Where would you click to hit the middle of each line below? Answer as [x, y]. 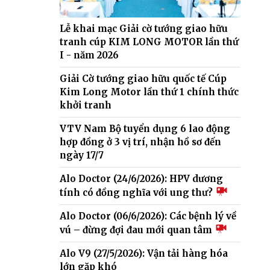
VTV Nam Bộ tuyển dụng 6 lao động [145, 128]
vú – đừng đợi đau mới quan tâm [137, 230]
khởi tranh [86, 105]
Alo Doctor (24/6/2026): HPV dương [141, 178]
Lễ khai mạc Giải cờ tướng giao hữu [144, 28]
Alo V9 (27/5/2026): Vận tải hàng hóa [144, 253]
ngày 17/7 [82, 155]
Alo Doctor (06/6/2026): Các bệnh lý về [148, 216]
